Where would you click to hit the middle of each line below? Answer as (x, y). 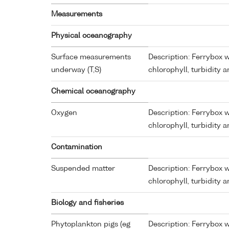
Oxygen (64, 113)
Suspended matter (83, 169)
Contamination (77, 147)
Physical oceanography (91, 36)
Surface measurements (91, 58)
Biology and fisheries (87, 203)
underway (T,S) (76, 70)
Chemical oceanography (93, 92)
